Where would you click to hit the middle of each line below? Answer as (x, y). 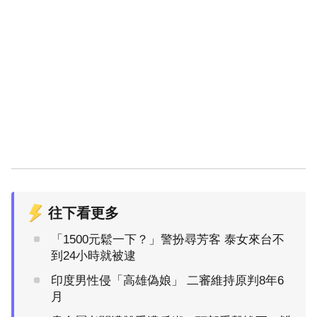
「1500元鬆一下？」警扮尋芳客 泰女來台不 (168, 239)
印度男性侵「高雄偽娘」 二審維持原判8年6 (119, 280)
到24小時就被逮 (93, 255)
